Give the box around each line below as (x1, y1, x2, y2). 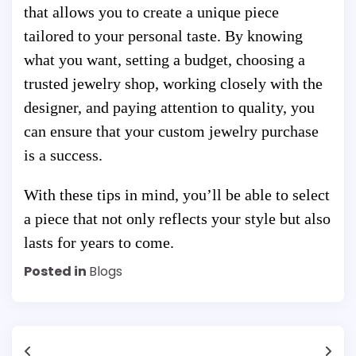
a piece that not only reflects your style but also (24, 210, 331, 228)
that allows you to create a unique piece (24, 3, 279, 21)
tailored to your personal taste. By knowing (24, 27, 303, 45)
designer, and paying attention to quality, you (24, 99, 315, 117)
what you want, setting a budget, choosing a (24, 51, 305, 69)
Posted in (24, 262, 89, 281)
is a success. (24, 146, 103, 164)
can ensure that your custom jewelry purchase (24, 122, 319, 141)
